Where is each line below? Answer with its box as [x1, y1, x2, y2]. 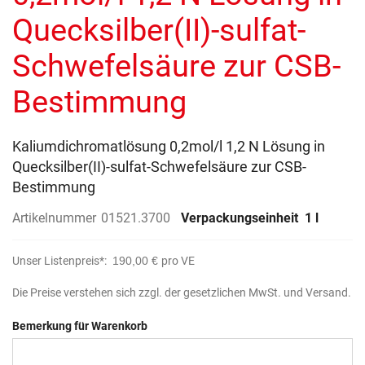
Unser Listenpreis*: [12, 254, 109, 268]
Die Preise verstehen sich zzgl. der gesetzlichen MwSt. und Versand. [12, 286, 351, 300]
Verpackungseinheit [181, 210, 301, 226]
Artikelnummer [12, 210, 96, 226]
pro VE [161, 254, 195, 268]
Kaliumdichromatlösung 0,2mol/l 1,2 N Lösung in [12, 138, 325, 156]
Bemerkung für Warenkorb [12, 319, 147, 333]
